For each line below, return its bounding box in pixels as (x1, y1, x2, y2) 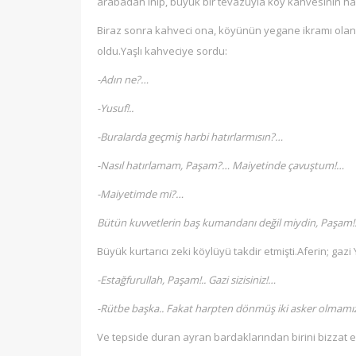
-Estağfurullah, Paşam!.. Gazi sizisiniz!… (97, 273, 276, 287)
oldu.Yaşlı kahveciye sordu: (97, 44, 227, 58)
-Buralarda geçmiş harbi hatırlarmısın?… (97, 130, 283, 144)
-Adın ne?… (97, 72, 149, 87)
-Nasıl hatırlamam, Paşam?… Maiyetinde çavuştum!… (97, 158, 344, 172)
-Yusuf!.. (97, 101, 133, 115)
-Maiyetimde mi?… (97, 187, 184, 201)
